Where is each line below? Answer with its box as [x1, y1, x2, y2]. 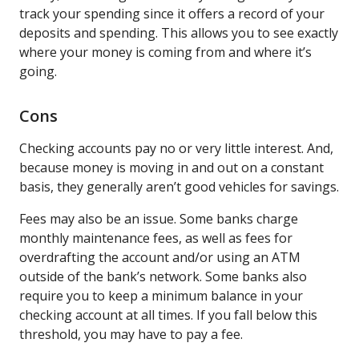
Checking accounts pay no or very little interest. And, [19, 139, 333, 157]
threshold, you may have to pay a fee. [19, 325, 243, 343]
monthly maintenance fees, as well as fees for [19, 228, 292, 247]
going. [19, 62, 57, 80]
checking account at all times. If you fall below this [19, 305, 317, 324]
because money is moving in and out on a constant [19, 158, 324, 176]
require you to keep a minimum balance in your [19, 286, 303, 305]
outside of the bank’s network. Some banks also [19, 267, 307, 285]
